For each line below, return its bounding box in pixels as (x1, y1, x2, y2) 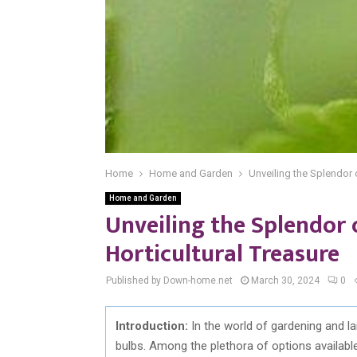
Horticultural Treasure (105, 234, 339, 274)
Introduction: (116, 318, 188, 333)
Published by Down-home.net (106, 275, 233, 286)
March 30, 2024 (251, 275, 320, 286)
